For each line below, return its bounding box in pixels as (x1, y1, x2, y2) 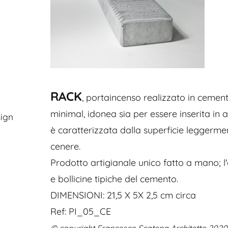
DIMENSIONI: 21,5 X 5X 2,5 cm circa (50, 189, 196, 201)
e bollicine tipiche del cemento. (50, 173, 178, 185)
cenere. (50, 140, 80, 152)
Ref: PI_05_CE (50, 206, 111, 217)
